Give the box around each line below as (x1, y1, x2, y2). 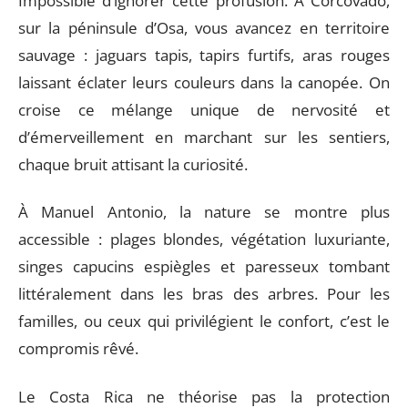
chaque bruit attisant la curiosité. (18, 153, 248, 175)
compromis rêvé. (18, 338, 138, 360)
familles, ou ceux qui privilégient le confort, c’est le (18, 311, 390, 332)
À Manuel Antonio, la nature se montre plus (18, 201, 390, 223)
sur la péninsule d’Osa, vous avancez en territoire (18, 16, 390, 38)
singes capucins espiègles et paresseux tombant (18, 256, 390, 278)
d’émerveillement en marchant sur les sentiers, (18, 126, 390, 148)
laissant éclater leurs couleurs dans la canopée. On (18, 71, 390, 93)
